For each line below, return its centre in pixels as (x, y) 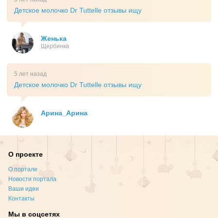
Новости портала (33, 179)
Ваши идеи (24, 189)
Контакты (22, 199)
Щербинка (55, 46)
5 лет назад (30, 74)
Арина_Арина (64, 113)
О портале (23, 169)
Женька (54, 38)
